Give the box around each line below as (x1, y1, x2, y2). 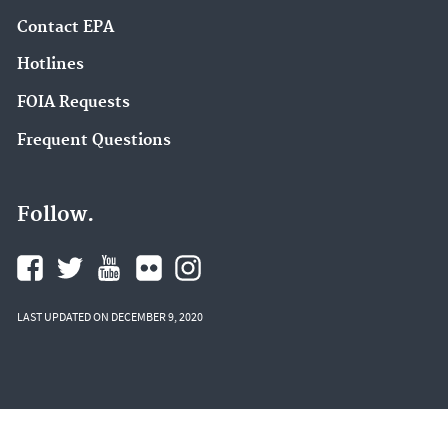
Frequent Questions (17, 130, 171, 150)
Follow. (17, 201, 94, 228)
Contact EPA (17, 17, 114, 37)
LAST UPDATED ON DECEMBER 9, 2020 (17, 308, 203, 324)
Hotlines (17, 55, 84, 75)
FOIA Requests (17, 93, 130, 113)
